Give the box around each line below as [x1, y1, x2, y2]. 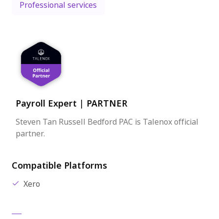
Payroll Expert [16, 97, 79, 110]
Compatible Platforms [12, 159, 107, 172]
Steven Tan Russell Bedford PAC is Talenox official [16, 116, 198, 128]
